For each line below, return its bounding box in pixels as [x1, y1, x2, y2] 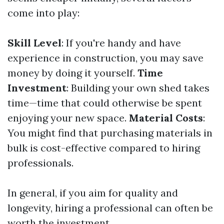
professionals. [7, 156, 73, 169]
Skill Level [7, 36, 61, 49]
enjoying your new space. [7, 111, 129, 124]
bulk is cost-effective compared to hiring [7, 141, 200, 154]
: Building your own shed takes [66, 81, 209, 94]
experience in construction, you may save [7, 51, 203, 64]
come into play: [7, 6, 79, 19]
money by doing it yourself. [7, 66, 137, 79]
